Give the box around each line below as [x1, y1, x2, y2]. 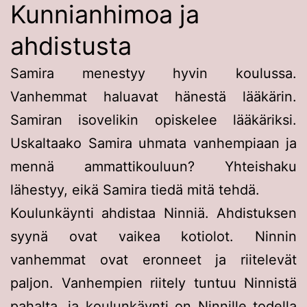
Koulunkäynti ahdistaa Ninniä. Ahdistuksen [10, 204, 297, 221]
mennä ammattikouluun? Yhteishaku [10, 158, 297, 175]
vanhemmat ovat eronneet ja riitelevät [10, 251, 297, 268]
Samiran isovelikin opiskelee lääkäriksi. [10, 111, 297, 128]
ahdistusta [10, 30, 132, 61]
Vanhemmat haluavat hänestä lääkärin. [10, 88, 297, 105]
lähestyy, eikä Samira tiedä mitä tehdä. [10, 181, 260, 198]
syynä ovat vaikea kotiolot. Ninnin [10, 228, 297, 245]
